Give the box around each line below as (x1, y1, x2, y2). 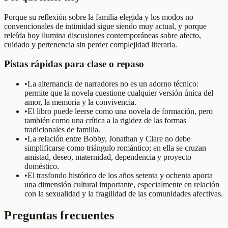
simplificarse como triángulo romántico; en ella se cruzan (24, 144, 206, 152)
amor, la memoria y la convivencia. (24, 98, 136, 106)
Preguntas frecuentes (4, 208, 114, 222)
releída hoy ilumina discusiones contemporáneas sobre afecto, (4, 31, 201, 40)
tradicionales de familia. (24, 125, 100, 134)
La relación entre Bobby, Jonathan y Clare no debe (27, 134, 190, 143)
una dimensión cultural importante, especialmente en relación (24, 180, 219, 189)
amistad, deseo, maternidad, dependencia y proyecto (24, 153, 191, 161)
